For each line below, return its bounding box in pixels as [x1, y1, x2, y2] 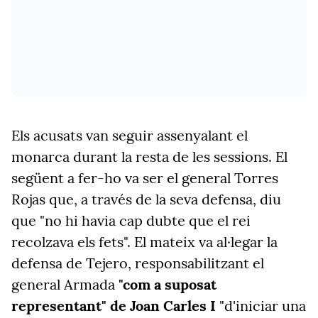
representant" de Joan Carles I [11, 297, 216, 314]
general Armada [11, 275, 119, 293]
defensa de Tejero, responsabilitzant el [11, 254, 264, 272]
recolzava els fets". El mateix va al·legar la [11, 233, 278, 251]
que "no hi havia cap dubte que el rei [11, 212, 251, 229]
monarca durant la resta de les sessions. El [11, 148, 287, 165]
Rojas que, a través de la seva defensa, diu [11, 190, 281, 208]
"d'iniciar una [216, 297, 306, 314]
